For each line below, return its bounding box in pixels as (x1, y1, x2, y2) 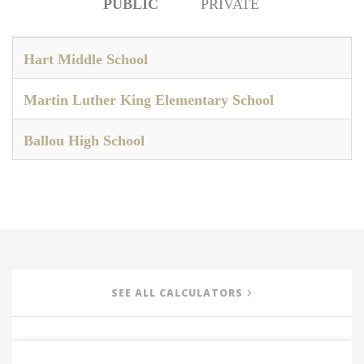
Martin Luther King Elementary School (24, 92, 274, 108)
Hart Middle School (24, 51, 148, 67)
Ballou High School (24, 132, 145, 149)
